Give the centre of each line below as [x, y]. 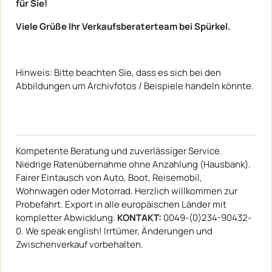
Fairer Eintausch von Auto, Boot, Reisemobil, [109, 177]
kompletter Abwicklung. [66, 217]
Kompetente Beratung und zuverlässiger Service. [119, 151]
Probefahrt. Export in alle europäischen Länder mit [121, 204]
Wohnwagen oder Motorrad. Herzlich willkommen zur [127, 191]
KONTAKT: [140, 217]
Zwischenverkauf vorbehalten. [80, 244]
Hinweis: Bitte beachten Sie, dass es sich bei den [118, 72]
